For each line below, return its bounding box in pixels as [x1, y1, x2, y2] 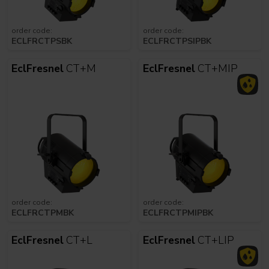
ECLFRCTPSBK [11, 35, 73, 47]
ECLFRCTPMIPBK [142, 207, 213, 219]
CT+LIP [195, 233, 234, 248]
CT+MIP [195, 61, 238, 76]
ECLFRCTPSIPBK [142, 35, 211, 47]
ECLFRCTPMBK [11, 207, 74, 219]
